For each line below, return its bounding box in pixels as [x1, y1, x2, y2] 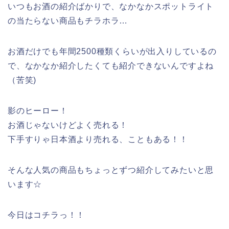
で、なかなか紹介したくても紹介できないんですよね [8, 61, 214, 70]
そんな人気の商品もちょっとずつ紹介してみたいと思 [8, 165, 214, 174]
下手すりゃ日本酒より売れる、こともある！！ [8, 134, 188, 144]
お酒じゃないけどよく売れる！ [8, 120, 128, 129]
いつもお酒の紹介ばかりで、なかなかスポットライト [8, 2, 214, 11]
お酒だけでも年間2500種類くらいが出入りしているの [8, 47, 217, 56]
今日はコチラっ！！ [8, 210, 85, 219]
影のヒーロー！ [8, 106, 68, 115]
